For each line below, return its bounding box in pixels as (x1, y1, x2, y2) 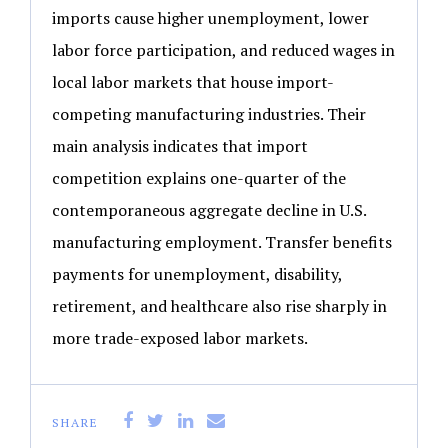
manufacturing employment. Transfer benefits (52, 230, 392, 253)
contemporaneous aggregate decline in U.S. (52, 198, 366, 221)
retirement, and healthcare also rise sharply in (52, 294, 387, 317)
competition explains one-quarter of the (52, 166, 346, 189)
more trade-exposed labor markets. (52, 326, 308, 349)
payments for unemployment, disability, (52, 262, 342, 285)
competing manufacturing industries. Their (52, 102, 366, 125)
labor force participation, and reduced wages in (52, 38, 395, 61)
